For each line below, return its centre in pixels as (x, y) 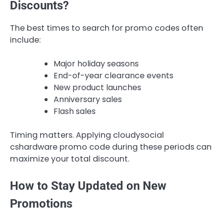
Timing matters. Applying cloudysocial (87, 135)
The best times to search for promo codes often (107, 28)
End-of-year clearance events (113, 76)
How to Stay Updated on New (88, 186)
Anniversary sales (88, 100)
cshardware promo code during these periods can (111, 147)
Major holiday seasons (96, 64)
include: (25, 40)
